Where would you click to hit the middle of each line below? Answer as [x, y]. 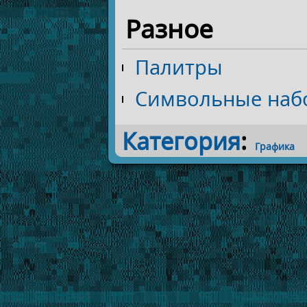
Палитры [179, 67]
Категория [181, 141]
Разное [169, 28]
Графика [275, 147]
